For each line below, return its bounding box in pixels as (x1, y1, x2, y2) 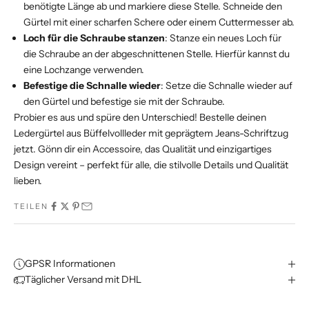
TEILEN (14, 201, 48, 212)
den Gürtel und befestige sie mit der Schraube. (23, 95, 225, 108)
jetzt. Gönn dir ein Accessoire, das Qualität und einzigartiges (14, 143, 272, 156)
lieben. (14, 175, 42, 188)
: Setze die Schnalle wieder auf (161, 79, 292, 92)
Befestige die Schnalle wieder (23, 79, 161, 92)
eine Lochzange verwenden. (23, 63, 144, 77)
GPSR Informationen (25, 257, 115, 270)
